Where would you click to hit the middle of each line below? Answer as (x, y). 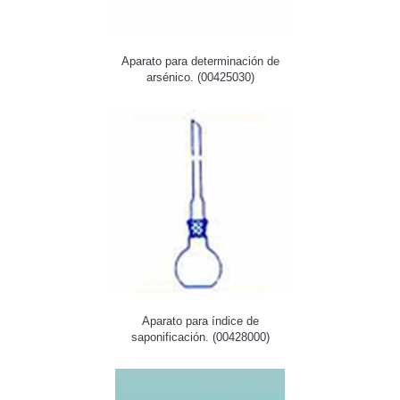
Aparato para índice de (200, 321)
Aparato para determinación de (200, 61)
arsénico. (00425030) (200, 77)
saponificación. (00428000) (200, 337)
